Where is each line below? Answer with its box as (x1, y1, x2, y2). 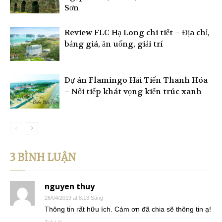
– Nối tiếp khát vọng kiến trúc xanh (64, 86, 202, 97)
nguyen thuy (45, 181, 95, 192)
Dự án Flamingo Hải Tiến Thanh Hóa (64, 75, 208, 86)
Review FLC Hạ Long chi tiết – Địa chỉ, (64, 27, 210, 38)
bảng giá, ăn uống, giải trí (64, 39, 163, 50)
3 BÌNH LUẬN (10, 151, 76, 164)
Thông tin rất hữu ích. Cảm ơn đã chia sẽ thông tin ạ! (45, 205, 211, 214)
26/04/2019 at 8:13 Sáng (45, 195, 103, 201)
